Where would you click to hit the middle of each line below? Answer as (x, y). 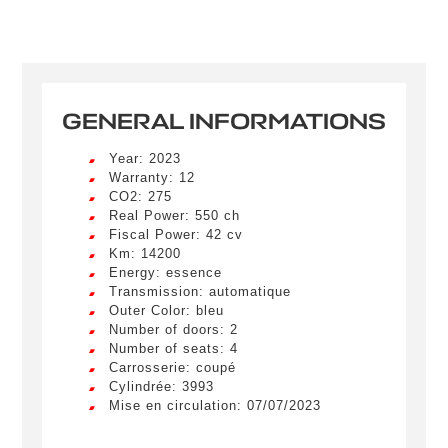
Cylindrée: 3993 (161, 386)
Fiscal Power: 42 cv (176, 234)
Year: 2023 (145, 158)
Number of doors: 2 (173, 329)
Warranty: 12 (152, 177)
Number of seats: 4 (173, 348)
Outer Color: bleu (166, 310)
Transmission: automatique (200, 291)
